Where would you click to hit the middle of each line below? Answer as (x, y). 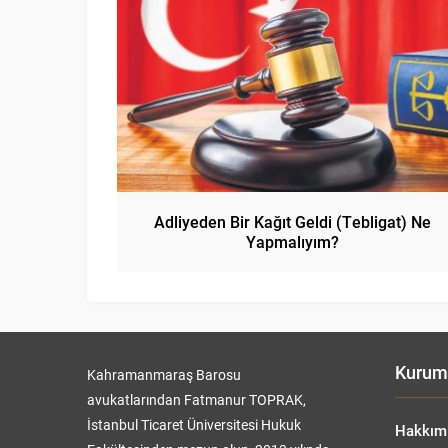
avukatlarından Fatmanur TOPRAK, (196, 399)
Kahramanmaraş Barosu (164, 374)
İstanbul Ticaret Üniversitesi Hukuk (194, 424)
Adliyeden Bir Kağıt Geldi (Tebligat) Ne (292, 221)
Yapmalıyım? (292, 241)
